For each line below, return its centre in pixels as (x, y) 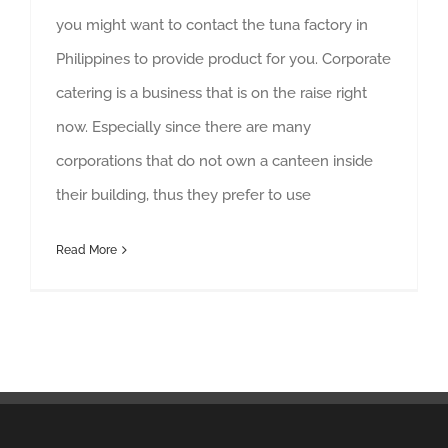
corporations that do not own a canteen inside (214, 161)
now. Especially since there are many (183, 127)
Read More (86, 250)
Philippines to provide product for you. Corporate (223, 59)
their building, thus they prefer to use (183, 195)
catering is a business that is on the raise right (211, 93)
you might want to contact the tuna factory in (212, 25)
